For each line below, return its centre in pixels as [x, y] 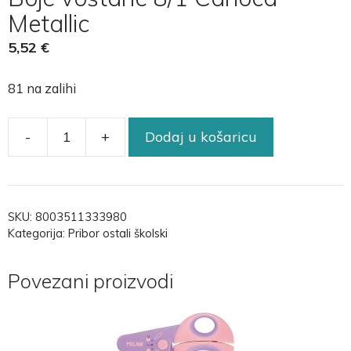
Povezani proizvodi [90, 280]
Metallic [49, 23]
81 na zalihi [42, 88]
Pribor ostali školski [118, 233]
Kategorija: [38, 233]
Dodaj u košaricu [201, 137]
